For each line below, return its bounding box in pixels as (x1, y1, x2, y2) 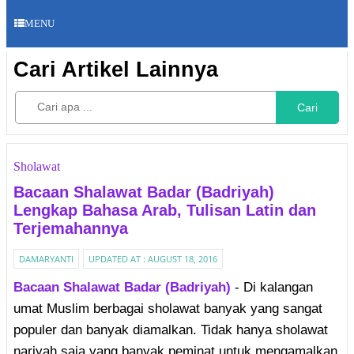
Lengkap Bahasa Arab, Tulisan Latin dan (13, 201, 316, 219)
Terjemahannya (13, 220, 128, 237)
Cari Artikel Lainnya (13, 58, 218, 81)
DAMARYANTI (19, 253, 73, 265)
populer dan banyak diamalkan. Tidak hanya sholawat (13, 322, 328, 337)
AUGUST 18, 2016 (148, 253, 217, 265)
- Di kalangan (231, 280, 313, 295)
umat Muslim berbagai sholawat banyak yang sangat (13, 301, 322, 316)
